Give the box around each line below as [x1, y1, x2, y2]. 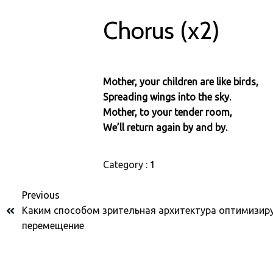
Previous [22, 190, 60, 200]
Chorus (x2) [103, 15, 220, 45]
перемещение [22, 220, 84, 231]
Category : [103, 159, 148, 170]
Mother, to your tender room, [103, 107, 233, 118]
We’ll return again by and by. [103, 122, 228, 133]
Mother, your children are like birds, [103, 76, 259, 87]
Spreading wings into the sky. [103, 91, 232, 102]
